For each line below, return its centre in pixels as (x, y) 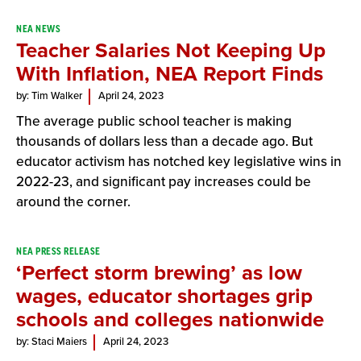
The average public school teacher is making (154, 121)
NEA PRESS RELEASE (58, 251)
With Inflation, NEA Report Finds (170, 74)
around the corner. (73, 202)
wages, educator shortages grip (164, 296)
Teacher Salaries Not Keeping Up (171, 50)
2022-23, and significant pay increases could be (164, 182)
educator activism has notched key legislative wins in (179, 162)
